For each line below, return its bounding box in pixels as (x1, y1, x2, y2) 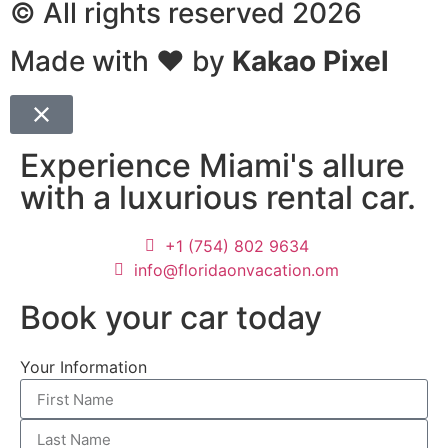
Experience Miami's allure (20, 146, 405, 186)
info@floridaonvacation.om (134, 260, 339, 281)
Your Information (20, 357, 147, 378)
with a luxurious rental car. (20, 178, 416, 218)
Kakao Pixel (232, 43, 389, 78)
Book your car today (20, 298, 322, 338)
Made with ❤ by (10, 43, 232, 78)
